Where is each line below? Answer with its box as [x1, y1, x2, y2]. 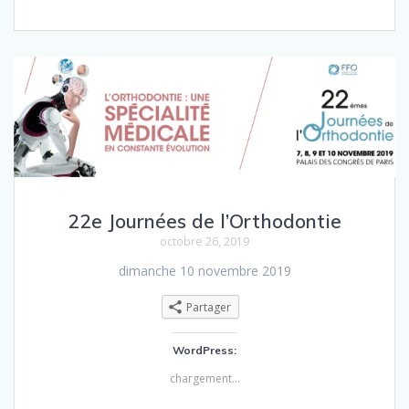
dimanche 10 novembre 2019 [118, 262, 291, 280]
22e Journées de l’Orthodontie [68, 209, 341, 234]
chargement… [169, 370, 240, 386]
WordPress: [173, 342, 236, 357]
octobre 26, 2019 [160, 234, 249, 250]
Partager [185, 299, 231, 316]
